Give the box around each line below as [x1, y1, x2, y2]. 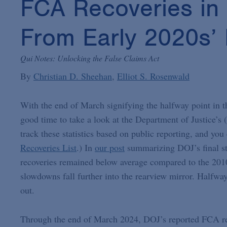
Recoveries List [20, 141, 77, 154]
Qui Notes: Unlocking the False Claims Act [20, 53, 159, 64]
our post [94, 141, 125, 154]
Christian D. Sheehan [33, 70, 112, 83]
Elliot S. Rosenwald [117, 70, 190, 83]
